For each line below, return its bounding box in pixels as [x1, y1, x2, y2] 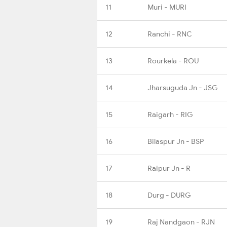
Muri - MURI [147, 2, 186, 12]
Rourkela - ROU [147, 56, 199, 65]
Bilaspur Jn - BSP [147, 136, 204, 146]
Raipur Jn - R [147, 163, 191, 173]
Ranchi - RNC [147, 29, 192, 39]
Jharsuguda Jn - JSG [147, 83, 218, 92]
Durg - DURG [147, 190, 191, 200]
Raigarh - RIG [147, 109, 193, 119]
